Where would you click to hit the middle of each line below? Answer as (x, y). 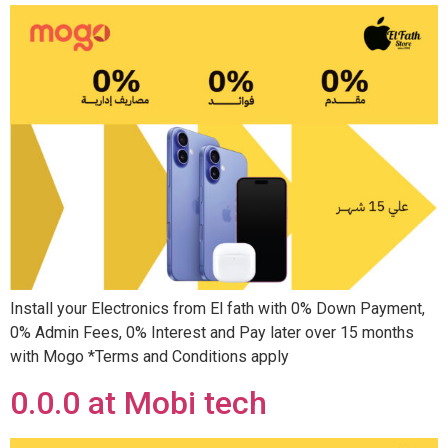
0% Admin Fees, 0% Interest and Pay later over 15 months (212, 333)
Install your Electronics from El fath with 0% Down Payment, (217, 309)
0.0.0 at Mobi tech (138, 402)
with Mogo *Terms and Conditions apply (149, 357)
